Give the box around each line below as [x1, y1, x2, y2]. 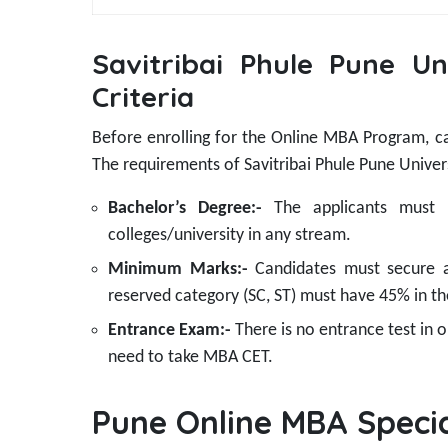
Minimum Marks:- [108, 260, 256, 280]
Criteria [92, 79, 194, 115]
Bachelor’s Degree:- [108, 199, 275, 219]
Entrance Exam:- [108, 321, 236, 341]
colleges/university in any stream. [108, 226, 351, 246]
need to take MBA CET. [108, 348, 273, 368]
